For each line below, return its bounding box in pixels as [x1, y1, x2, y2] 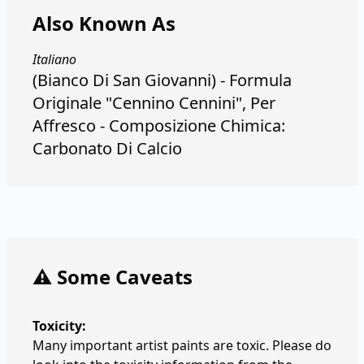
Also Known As [32, 10, 175, 37]
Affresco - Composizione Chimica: [32, 115, 285, 136]
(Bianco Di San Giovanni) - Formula [32, 69, 292, 91]
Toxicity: [32, 317, 86, 335]
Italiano [32, 50, 76, 68]
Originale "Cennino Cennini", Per [32, 92, 275, 114]
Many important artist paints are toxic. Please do [32, 336, 331, 354]
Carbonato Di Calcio [32, 137, 182, 159]
